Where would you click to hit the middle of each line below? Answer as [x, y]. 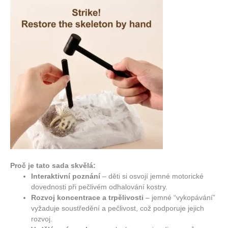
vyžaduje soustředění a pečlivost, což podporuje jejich [118, 209]
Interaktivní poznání [66, 177]
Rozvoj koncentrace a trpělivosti [88, 198]
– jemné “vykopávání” [180, 198]
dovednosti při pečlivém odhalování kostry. [99, 187]
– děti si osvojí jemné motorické [152, 177]
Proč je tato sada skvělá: [53, 166]
